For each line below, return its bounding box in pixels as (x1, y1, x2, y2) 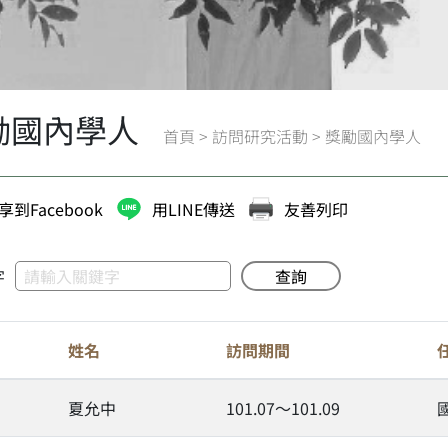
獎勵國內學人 (325, 124, 422, 148)
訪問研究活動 (212, 124, 309, 148)
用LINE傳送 (152, 197, 236, 221)
